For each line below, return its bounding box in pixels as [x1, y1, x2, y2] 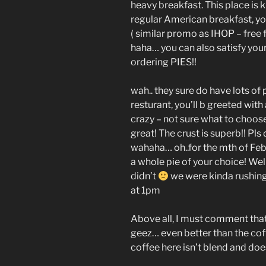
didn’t [131, 170, 158, 182]
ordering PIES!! [131, 56, 197, 68]
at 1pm [131, 185, 160, 197]
